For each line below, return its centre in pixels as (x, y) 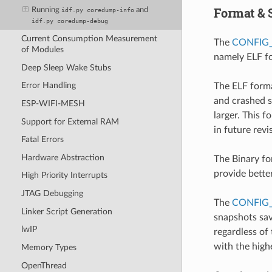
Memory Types (49, 247)
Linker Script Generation (66, 211)
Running (47, 10)
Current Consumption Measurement (89, 39)
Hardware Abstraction (63, 157)
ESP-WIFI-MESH (53, 103)
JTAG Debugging (52, 194)
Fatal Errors (42, 140)
